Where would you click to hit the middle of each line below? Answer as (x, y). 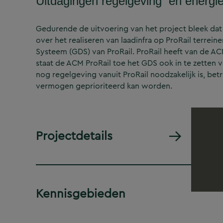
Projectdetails (74, 136)
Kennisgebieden (81, 194)
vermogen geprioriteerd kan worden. (104, 86)
